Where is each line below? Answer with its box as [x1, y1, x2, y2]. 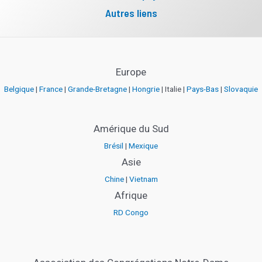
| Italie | [160, 84, 187, 94]
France [39, 84, 63, 94]
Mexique [129, 141, 158, 151]
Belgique [4, 84, 34, 94]
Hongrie [132, 84, 160, 94]
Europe [116, 66, 146, 78]
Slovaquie [224, 84, 258, 94]
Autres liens [105, 6, 157, 20]
